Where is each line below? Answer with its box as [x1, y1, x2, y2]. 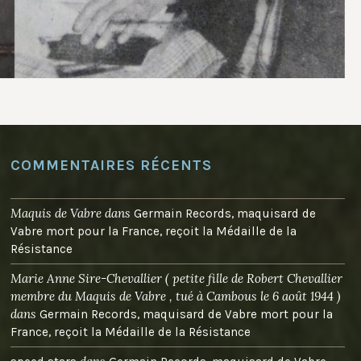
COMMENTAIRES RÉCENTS [10, 156, 213, 175]
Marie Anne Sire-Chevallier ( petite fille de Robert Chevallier [10, 271, 343, 287]
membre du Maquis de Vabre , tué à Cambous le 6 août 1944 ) [10, 288, 342, 305]
